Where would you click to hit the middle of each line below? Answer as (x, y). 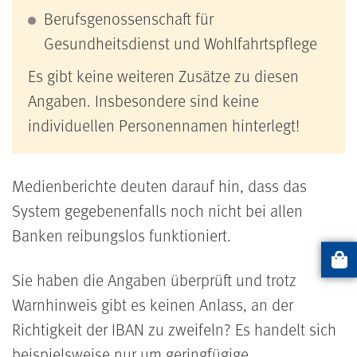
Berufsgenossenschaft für (129, 18)
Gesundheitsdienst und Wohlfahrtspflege (180, 43)
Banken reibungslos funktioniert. (122, 235)
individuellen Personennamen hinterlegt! (164, 125)
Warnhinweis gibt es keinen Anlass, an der (153, 304)
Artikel (338, 270)
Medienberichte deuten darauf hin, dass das (159, 185)
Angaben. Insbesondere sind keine (143, 100)
